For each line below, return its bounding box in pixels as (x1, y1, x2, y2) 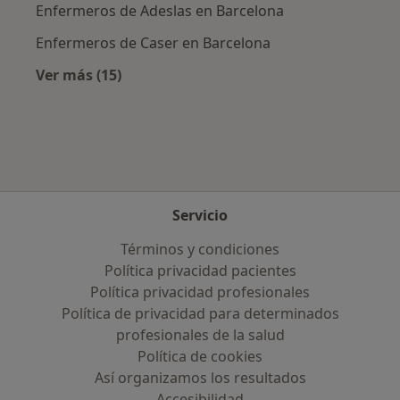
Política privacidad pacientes (104, 261, 296, 280)
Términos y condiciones (121, 239, 279, 259)
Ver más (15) (36, 65, 121, 86)
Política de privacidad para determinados (61, 304, 339, 323)
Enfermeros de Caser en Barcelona (36, 33, 271, 54)
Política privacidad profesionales (90, 282, 310, 302)
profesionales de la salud (115, 325, 285, 345)
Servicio (172, 205, 228, 225)
